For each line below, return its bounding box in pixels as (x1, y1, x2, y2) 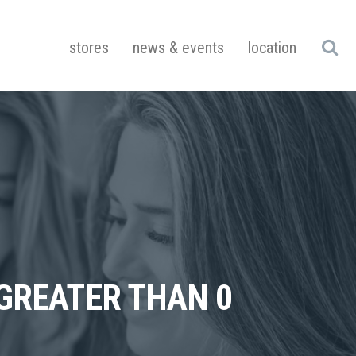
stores (69, 38, 109, 57)
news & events (133, 38, 224, 57)
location (248, 38, 296, 57)
